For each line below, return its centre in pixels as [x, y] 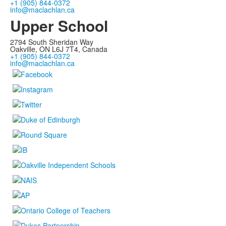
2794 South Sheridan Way [52, 42]
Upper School [59, 26]
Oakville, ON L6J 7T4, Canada [59, 49]
